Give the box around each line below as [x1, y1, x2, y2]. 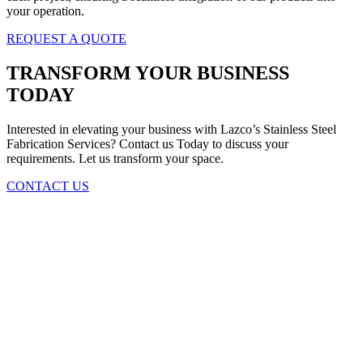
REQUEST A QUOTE [6, 31, 126, 45]
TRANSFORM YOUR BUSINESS [6, 62, 289, 83]
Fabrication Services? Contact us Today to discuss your [6, 136, 288, 151]
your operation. [6, 3, 84, 18]
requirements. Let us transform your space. [6, 151, 224, 165]
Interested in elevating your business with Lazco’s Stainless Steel [6, 122, 336, 136]
